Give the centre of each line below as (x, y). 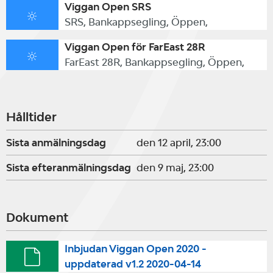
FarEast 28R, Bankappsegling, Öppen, (154, 62)
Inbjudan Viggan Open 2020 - (135, 248)
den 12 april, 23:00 (179, 143)
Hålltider (31, 117)
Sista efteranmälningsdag (69, 168)
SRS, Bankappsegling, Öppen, (136, 22)
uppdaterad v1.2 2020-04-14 (133, 264)
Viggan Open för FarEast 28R (135, 47)
